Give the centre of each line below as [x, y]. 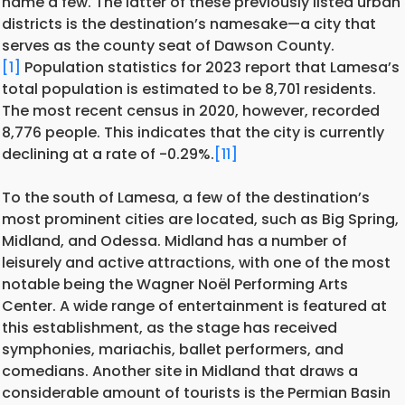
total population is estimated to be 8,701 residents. [189, 89]
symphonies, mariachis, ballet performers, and [173, 349]
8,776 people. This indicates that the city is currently [193, 132]
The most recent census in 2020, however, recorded [191, 110]
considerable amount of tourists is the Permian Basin [196, 392]
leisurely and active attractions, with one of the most [196, 262]
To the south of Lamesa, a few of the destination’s [186, 197]
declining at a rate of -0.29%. [108, 154]
